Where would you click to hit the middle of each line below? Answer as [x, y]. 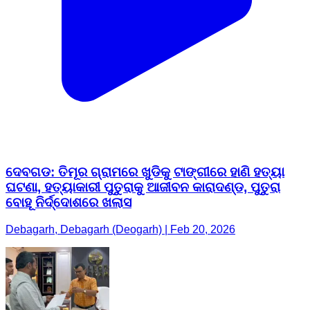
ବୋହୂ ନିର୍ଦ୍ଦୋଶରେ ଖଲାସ [69, 202]
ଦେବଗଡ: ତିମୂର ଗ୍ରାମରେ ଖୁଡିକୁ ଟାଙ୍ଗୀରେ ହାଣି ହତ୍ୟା [145, 172]
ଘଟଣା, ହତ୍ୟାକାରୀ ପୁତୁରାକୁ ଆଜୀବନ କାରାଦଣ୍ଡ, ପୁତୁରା [143, 187]
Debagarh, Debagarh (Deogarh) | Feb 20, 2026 [120, 229]
